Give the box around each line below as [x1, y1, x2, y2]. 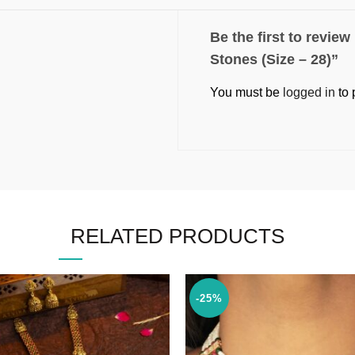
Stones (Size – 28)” [210, 52, 338, 67]
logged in [283, 86, 335, 99]
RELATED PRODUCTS [71, 224, 284, 248]
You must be [210, 86, 283, 99]
